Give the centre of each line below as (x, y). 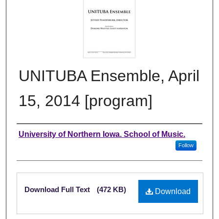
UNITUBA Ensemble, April (109, 76)
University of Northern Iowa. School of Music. (102, 134)
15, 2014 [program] (86, 100)
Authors (37, 134)
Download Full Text (58, 189)
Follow (186, 145)
